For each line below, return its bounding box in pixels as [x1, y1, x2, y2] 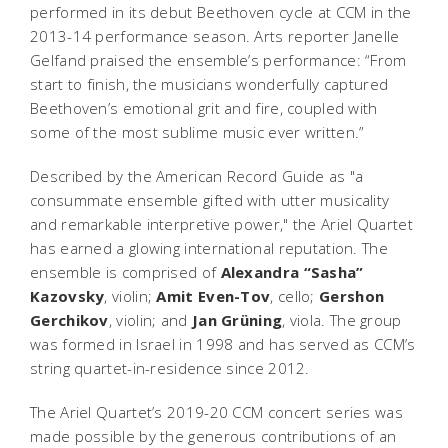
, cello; [270, 285, 315, 306]
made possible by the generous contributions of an [30, 425, 397, 446]
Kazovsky [30, 285, 105, 306]
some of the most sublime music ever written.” [30, 121, 365, 142]
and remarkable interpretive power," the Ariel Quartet [30, 213, 413, 234]
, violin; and [108, 309, 192, 330]
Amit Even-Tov [156, 285, 271, 306]
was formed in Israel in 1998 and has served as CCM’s [30, 333, 416, 354]
